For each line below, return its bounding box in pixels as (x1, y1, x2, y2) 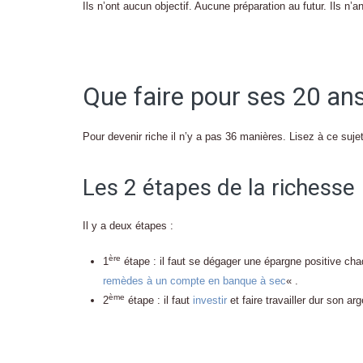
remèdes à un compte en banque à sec (103, 275, 286, 287)
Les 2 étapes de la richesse (83, 174, 355, 201)
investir (193, 294, 227, 306)
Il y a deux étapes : (83, 220, 173, 232)
